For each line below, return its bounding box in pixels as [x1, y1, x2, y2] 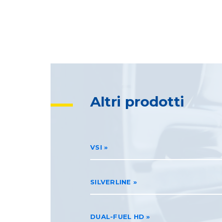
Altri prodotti [90, 93, 184, 110]
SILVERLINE [90, 177, 131, 186]
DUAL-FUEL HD [90, 212, 145, 221]
